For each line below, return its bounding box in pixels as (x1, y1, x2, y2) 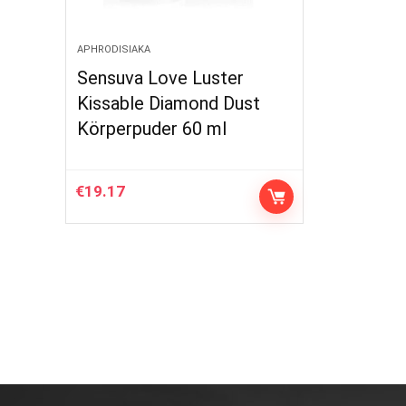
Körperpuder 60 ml (77, 118, 227, 140)
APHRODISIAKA (77, 43, 151, 55)
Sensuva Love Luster (77, 67, 245, 89)
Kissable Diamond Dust (77, 92, 261, 114)
